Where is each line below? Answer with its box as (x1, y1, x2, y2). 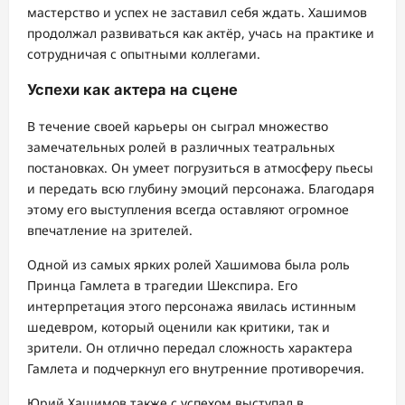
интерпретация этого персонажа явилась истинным (27, 297, 356, 315)
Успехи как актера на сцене (27, 80, 238, 99)
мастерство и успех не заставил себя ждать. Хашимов (27, 3, 367, 21)
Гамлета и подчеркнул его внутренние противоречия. (27, 359, 364, 377)
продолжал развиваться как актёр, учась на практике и (27, 24, 374, 42)
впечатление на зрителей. (27, 221, 193, 239)
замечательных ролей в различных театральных (27, 137, 334, 155)
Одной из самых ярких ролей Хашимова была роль (27, 255, 350, 273)
